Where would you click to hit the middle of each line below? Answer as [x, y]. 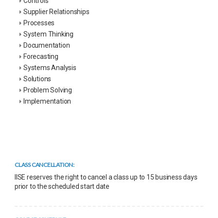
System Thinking [48, 34]
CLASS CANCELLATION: [45, 164]
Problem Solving [48, 90]
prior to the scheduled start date [62, 186]
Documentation [47, 45]
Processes [39, 23]
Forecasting [41, 56]
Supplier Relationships [56, 11]
